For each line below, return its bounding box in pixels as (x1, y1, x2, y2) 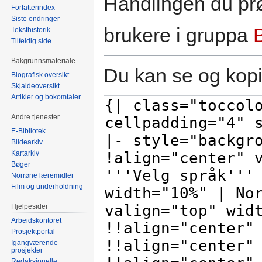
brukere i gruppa (104, 23, 253, 46)
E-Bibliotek (11, 126, 46, 135)
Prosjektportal (11, 227, 56, 236)
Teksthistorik (11, 26, 51, 35)
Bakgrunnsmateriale (11, 57, 76, 65)
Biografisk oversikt (11, 71, 70, 80)
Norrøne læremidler (11, 171, 74, 180)
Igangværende (11, 238, 58, 247)
